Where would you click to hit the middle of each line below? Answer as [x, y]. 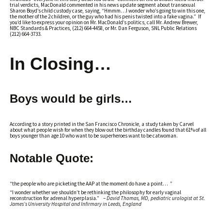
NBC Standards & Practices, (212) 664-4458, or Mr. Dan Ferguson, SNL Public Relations [103, 28]
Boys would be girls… [71, 99]
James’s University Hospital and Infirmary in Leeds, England [76, 204]
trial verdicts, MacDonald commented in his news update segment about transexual [102, 5]
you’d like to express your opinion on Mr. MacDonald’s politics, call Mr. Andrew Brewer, [104, 22]
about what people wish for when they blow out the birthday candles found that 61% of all [108, 130]
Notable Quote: [52, 158]
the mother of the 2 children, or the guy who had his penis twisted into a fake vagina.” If [105, 16]
